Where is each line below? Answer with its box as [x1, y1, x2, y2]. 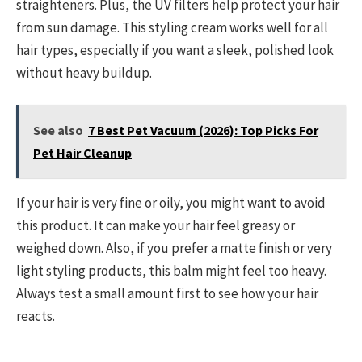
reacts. [16, 307, 55, 326]
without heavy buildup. [16, 63, 152, 82]
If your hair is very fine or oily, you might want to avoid [16, 194, 326, 213]
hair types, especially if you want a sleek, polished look [16, 40, 334, 59]
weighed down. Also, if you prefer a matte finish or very [16, 239, 332, 258]
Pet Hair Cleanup [33, 145, 132, 162]
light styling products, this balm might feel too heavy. [16, 262, 326, 280]
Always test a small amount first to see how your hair [16, 284, 318, 303]
